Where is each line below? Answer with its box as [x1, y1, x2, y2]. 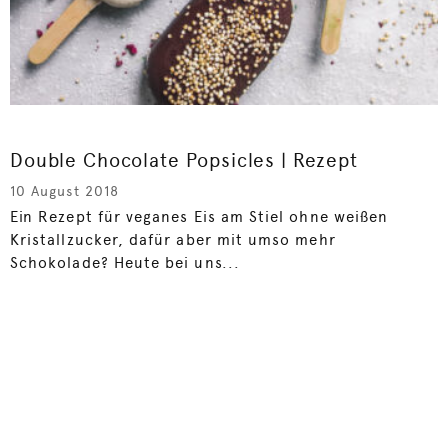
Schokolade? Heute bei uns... [10, 254, 240, 273]
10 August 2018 [10, 183, 119, 200]
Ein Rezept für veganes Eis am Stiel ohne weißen [10, 208, 389, 227]
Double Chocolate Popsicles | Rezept [10, 149, 358, 173]
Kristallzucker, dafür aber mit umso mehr [10, 231, 336, 250]
